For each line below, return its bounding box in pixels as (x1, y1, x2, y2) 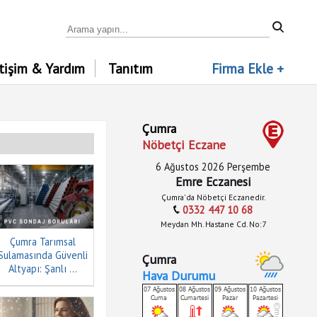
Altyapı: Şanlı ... (8, 262, 77, 275)
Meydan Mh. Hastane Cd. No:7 (160, 219, 266, 229)
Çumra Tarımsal (9, 235, 76, 248)
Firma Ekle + (212, 59, 284, 77)
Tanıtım (108, 59, 153, 77)
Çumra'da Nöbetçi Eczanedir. (161, 192, 265, 202)
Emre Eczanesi (175, 173, 250, 190)
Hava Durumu (142, 267, 215, 284)
